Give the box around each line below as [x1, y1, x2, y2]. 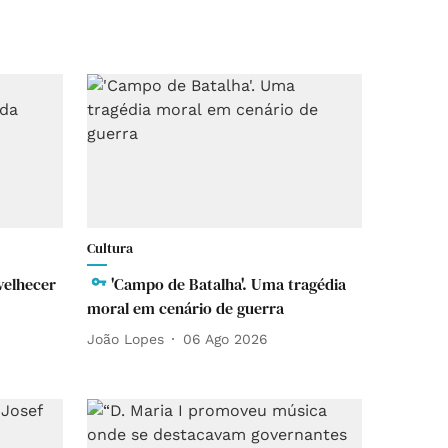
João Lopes [87, 330, 164, 347]
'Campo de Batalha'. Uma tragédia [111, 273, 346, 296]
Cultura [87, 238, 133, 259]
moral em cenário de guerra [87, 297, 288, 320]
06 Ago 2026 [183, 330, 268, 347]
